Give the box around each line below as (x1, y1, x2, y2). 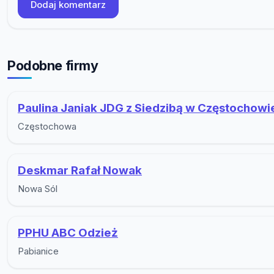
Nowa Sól (18, 183, 57, 195)
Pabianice (18, 245, 59, 257)
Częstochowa (18, 120, 76, 133)
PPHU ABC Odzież (18, 226, 118, 240)
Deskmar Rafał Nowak (18, 163, 142, 178)
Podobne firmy (7, 57, 98, 73)
